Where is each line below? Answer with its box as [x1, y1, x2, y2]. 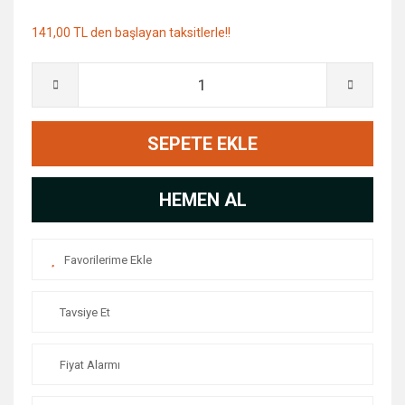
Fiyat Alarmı [60, 357, 120, 372]
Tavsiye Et [60, 305, 110, 319]
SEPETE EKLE [147, 133, 258, 155]
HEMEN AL [158, 189, 247, 211]
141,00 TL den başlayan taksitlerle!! [32, 25, 231, 40]
